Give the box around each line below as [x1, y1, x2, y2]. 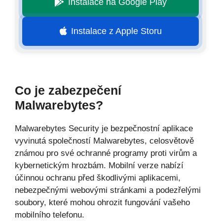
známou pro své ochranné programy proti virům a [15, 148, 197, 158]
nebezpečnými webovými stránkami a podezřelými [15, 185, 201, 195]
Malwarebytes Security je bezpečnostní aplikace [15, 123, 193, 133]
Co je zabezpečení [15, 83, 121, 97]
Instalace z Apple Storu [71, 26, 162, 36]
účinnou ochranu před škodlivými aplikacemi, [15, 173, 181, 183]
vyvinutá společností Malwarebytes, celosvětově [15, 136, 194, 146]
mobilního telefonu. [15, 210, 84, 220]
